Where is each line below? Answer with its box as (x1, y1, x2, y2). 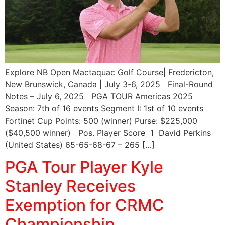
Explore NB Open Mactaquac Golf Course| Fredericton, (5, 67, 214, 77)
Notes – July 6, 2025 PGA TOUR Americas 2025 (5, 91, 193, 101)
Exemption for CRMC (5, 195, 164, 215)
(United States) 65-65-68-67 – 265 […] (5, 139, 155, 150)
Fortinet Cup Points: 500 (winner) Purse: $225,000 (5, 115, 197, 126)
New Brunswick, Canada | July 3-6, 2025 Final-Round (5, 79, 213, 89)
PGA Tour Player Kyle (5, 157, 163, 177)
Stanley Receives (5, 176, 136, 196)
